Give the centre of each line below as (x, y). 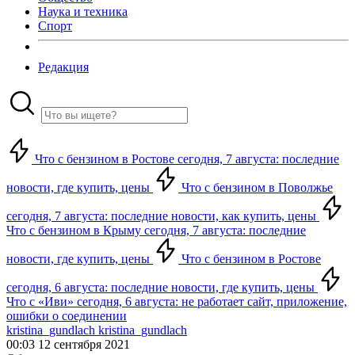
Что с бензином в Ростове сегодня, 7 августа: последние (185, 159)
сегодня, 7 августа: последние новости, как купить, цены (163, 216)
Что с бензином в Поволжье (256, 187)
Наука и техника (83, 11)
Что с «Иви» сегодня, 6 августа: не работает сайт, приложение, (177, 302)
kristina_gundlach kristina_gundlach (97, 330)
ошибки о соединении (67, 316)
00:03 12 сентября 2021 (68, 344)
